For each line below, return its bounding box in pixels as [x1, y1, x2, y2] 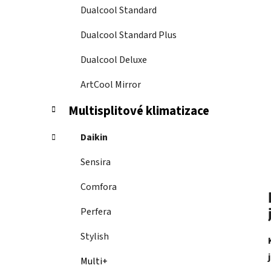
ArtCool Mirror [80, 78, 141, 92]
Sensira [80, 155, 111, 169]
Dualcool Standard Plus [80, 28, 177, 42]
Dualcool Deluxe [80, 53, 147, 67]
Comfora [80, 180, 117, 194]
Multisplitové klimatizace [68, 102, 209, 120]
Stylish [80, 230, 109, 244]
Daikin [80, 131, 108, 145]
